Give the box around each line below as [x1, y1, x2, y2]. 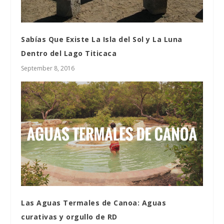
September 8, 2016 [21, 64, 75, 73]
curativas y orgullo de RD [21, 212, 117, 222]
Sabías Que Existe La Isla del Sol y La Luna [21, 34, 182, 44]
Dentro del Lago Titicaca [21, 48, 117, 58]
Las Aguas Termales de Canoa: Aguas [21, 198, 166, 208]
